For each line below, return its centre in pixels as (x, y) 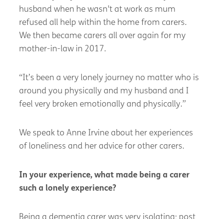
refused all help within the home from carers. (103, 22)
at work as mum (144, 9)
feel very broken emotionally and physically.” (103, 104)
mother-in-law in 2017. (63, 49)
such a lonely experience (66, 188)
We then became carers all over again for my (102, 36)
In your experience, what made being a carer (104, 175)
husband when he (53, 9)
